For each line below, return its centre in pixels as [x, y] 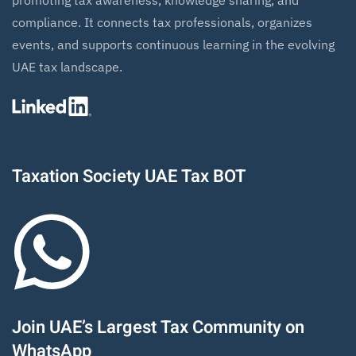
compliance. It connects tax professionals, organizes [162, 22]
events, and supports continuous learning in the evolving [173, 44]
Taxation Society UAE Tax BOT [129, 176]
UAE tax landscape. [67, 67]
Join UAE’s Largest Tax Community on [158, 327]
